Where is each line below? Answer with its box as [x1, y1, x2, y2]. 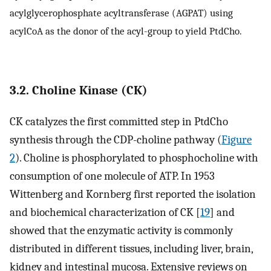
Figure [221, 132, 252, 146]
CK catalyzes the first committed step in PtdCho [10, 114, 228, 128]
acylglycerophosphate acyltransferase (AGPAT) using [10, 6, 233, 19]
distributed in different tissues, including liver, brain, [10, 241, 253, 255]
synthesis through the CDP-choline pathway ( [10, 132, 221, 146]
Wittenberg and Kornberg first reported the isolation [10, 187, 256, 201]
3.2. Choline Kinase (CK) [10, 83, 148, 98]
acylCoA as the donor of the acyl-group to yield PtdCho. [10, 24, 242, 37]
